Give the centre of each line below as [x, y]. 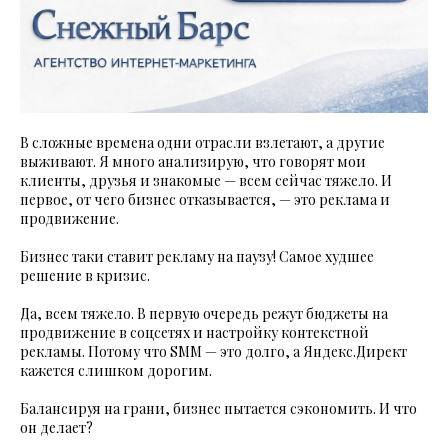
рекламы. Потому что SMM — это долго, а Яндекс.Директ [213, 351]
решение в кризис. [85, 275]
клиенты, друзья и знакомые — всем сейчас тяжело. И [206, 180]
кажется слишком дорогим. [116, 370]
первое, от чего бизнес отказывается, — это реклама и [205, 199]
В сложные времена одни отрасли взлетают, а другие [202, 142]
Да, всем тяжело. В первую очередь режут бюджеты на [204, 313]
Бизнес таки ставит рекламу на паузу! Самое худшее [197, 256]
